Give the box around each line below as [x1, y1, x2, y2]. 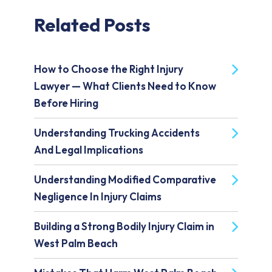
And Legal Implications [34, 143, 143, 157]
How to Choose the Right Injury [34, 63, 183, 76]
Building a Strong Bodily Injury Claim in [34, 220, 214, 233]
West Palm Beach [34, 237, 118, 250]
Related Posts [34, 13, 151, 37]
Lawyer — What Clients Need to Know [34, 80, 216, 93]
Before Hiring [34, 97, 98, 110]
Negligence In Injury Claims [34, 190, 161, 203]
